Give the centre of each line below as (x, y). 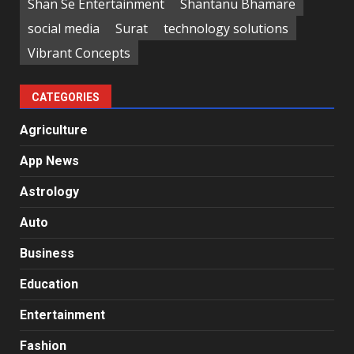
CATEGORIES (66, 97)
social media (64, 28)
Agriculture (54, 130)
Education (49, 284)
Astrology (49, 192)
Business (47, 253)
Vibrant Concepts (79, 53)
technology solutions (226, 28)
